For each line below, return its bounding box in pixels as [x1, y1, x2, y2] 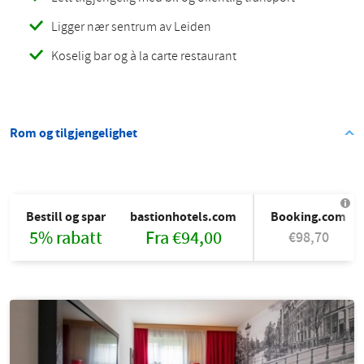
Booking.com [271, 207, 346, 225]
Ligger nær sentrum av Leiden [51, 17, 211, 36]
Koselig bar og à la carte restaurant [51, 46, 236, 65]
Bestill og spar [26, 207, 106, 225]
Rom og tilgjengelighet [10, 123, 137, 141]
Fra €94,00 [145, 225, 222, 250]
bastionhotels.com [130, 207, 236, 225]
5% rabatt [29, 225, 102, 250]
